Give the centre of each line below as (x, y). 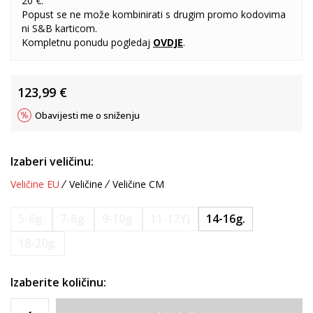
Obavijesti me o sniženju (87, 115)
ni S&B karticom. (59, 28)
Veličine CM (138, 184)
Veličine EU (35, 184)
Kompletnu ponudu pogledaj (87, 42)
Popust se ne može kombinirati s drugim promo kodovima (154, 14)
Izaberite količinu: (58, 282)
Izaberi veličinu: (52, 161)
